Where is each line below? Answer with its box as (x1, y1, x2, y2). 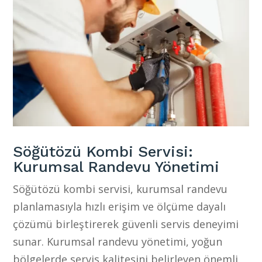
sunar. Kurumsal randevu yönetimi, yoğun (13, 234, 223, 249)
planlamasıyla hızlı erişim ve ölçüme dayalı (13, 199, 226, 213)
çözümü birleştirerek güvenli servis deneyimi (13, 216, 239, 231)
